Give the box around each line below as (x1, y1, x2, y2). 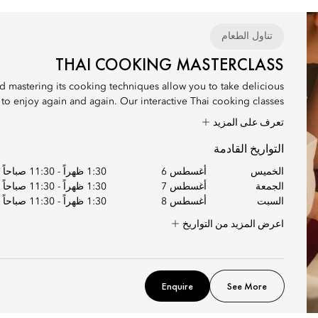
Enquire (162, 280, 193, 292)
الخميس (251, 167, 284, 177)
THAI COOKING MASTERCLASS (55, 53, 284, 75)
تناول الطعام (221, 31, 273, 41)
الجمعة (256, 182, 284, 192)
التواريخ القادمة (214, 141, 284, 156)
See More (227, 280, 267, 292)
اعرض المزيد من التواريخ (180, 217, 284, 230)
